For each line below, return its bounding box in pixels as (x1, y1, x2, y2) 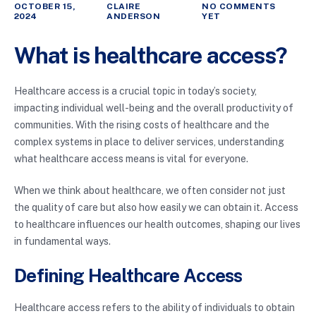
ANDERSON (107, 11, 161, 21)
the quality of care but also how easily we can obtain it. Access (14, 202, 298, 214)
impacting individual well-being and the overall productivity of (14, 102, 293, 114)
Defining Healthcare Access (14, 265, 243, 287)
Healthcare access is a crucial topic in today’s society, (14, 85, 257, 97)
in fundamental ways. (14, 236, 111, 248)
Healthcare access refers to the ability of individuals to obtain (14, 301, 295, 313)
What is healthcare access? (14, 42, 288, 68)
